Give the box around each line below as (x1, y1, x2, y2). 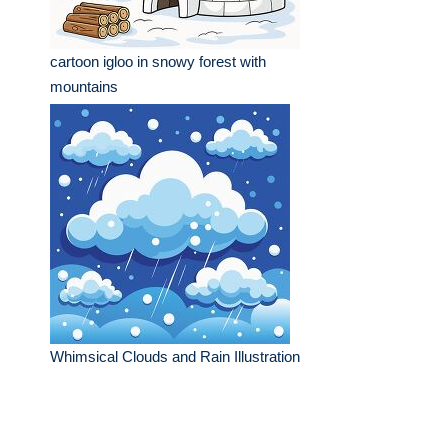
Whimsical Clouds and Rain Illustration (50, 348, 300, 365)
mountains (50, 78, 118, 95)
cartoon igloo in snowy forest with (50, 53, 266, 70)
